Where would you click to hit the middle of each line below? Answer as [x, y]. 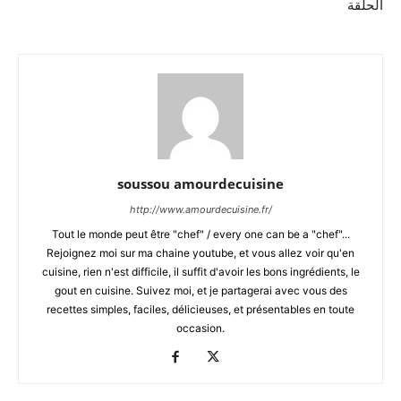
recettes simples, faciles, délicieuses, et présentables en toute [200, 309]
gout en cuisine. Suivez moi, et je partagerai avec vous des [200, 290]
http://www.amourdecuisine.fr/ [200, 209]
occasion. [200, 328]
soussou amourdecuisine [200, 183]
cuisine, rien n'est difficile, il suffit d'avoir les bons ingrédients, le [200, 271]
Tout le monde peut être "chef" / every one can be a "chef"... [200, 234]
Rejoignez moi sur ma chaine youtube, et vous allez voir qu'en [200, 252]
